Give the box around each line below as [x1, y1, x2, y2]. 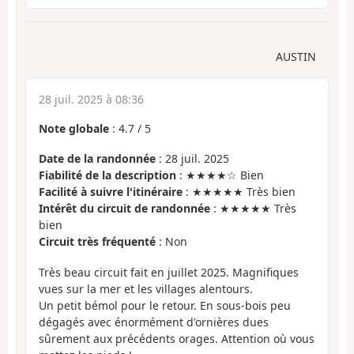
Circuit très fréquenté [39, 234, 156, 250]
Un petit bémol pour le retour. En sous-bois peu [39, 297, 291, 313]
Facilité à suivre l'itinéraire [39, 184, 183, 200]
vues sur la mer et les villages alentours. [39, 281, 253, 296]
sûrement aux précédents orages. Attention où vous [39, 330, 314, 346]
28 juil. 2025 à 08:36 [39, 91, 144, 107]
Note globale [39, 120, 109, 136]
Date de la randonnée [39, 151, 156, 167]
